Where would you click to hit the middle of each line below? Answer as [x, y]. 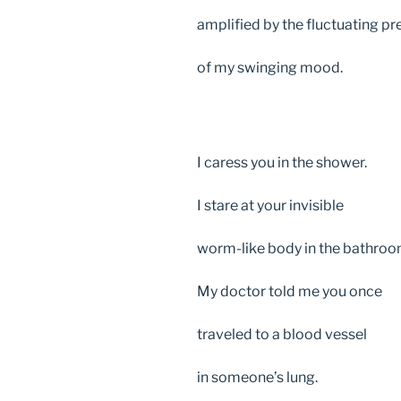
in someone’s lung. [257, 378]
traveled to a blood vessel [283, 335]
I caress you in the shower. [283, 163]
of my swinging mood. [271, 67]
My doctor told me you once [291, 292]
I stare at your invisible [272, 206]
